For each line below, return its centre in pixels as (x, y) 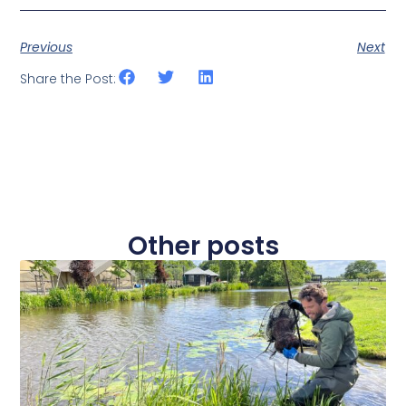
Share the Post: (68, 78)
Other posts (203, 246)
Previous (47, 47)
